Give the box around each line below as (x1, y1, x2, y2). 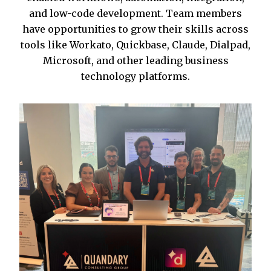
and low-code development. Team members (29, 7, 242, 19)
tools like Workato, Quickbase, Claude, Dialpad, (21, 38, 250, 51)
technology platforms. (81, 70, 190, 82)
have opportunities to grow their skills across (22, 22, 249, 35)
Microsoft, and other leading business (42, 54, 229, 67)
